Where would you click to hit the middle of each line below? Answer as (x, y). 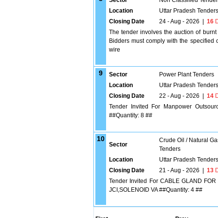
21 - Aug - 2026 (179, 170)
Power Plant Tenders (187, 74)
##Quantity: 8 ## (131, 115)
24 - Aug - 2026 (179, 21)
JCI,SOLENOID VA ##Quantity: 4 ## (156, 190)
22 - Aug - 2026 (179, 96)
